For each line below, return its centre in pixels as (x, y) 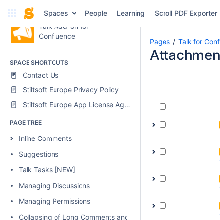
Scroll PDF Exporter (186, 13)
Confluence (57, 36)
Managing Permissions (55, 201)
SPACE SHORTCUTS (39, 63)
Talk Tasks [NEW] (47, 170)
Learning (131, 13)
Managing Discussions (54, 185)
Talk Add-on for (64, 26)
